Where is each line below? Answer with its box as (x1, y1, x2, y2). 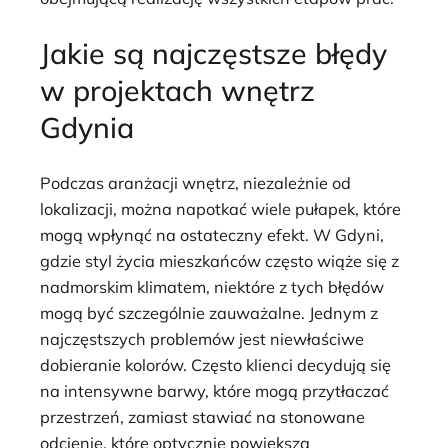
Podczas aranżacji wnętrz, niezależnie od (40, 172, 351, 193)
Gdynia (40, 108, 134, 145)
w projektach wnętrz (40, 71, 315, 108)
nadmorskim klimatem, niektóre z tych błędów (40, 276, 384, 297)
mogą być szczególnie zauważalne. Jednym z (40, 302, 378, 323)
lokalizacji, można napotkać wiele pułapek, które (40, 198, 401, 219)
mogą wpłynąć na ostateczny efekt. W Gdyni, (40, 224, 384, 245)
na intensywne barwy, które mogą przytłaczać (40, 380, 389, 401)
